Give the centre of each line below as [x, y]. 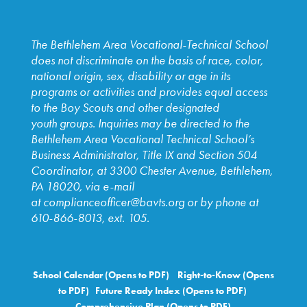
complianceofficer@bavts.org [115, 202]
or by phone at [222, 202]
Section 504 [227, 155]
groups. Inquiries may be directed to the [154, 124]
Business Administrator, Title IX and [113, 155]
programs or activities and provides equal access [149, 92]
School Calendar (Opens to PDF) [105, 275]
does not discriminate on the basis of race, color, [147, 61]
